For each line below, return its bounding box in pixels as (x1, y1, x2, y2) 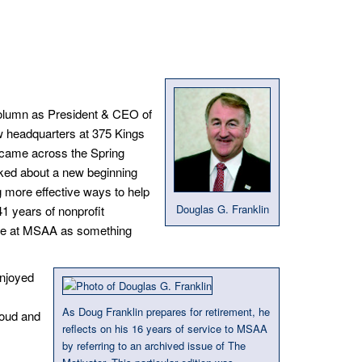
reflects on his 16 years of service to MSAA (62, 320, 267, 336)
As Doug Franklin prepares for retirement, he (62, 303, 270, 319)
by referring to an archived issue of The (62, 337, 246, 353)
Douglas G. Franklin (175, 201, 269, 217)
